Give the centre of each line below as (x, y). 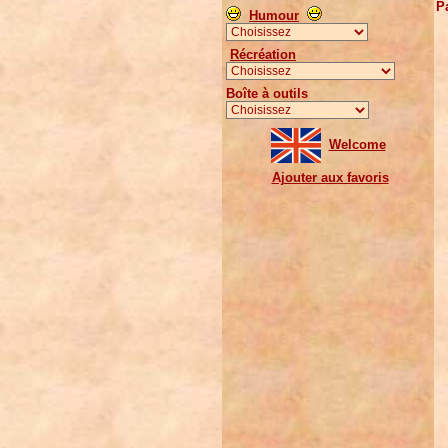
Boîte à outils (267, 93)
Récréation (263, 54)
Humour (274, 15)
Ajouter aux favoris (330, 177)
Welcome (357, 144)
